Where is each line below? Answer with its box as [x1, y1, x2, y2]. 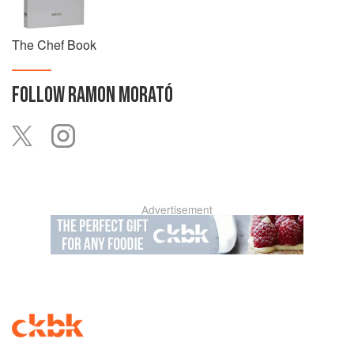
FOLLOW [12, 82, 68, 108]
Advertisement [141, 201, 213, 217]
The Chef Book [12, 36, 96, 54]
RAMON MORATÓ [68, 82, 173, 108]
